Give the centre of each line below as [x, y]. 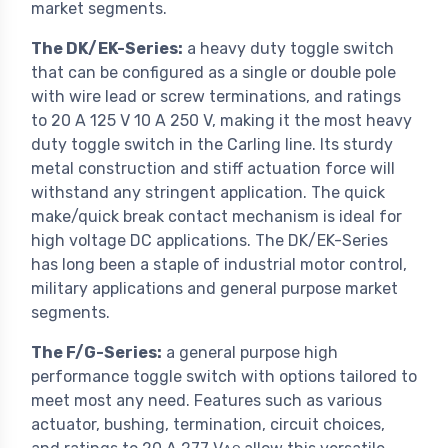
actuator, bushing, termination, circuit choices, [208, 425]
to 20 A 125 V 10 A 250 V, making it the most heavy [221, 121]
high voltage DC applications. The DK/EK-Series [209, 241]
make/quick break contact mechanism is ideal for [216, 217]
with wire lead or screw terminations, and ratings [216, 97]
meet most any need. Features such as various [206, 401]
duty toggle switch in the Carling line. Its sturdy [212, 145]
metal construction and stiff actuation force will [213, 169]
